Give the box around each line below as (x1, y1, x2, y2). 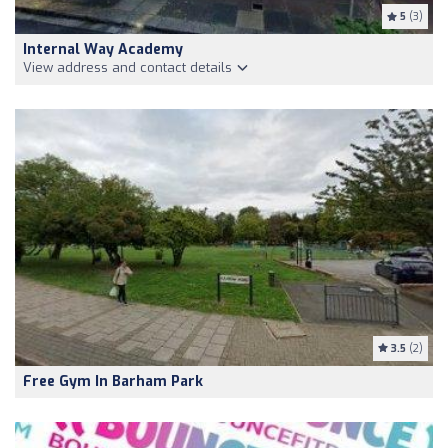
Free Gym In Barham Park (23, 372, 203, 392)
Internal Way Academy (23, 40, 183, 60)
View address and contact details (23, 59, 236, 77)
